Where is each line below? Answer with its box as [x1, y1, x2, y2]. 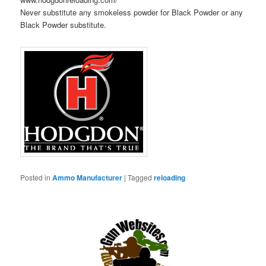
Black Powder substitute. [20, 19, 107, 31]
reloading [154, 172, 186, 183]
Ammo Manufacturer [52, 172, 123, 183]
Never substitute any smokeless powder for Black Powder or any [20, 7, 243, 18]
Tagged [128, 172, 153, 182]
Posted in [20, 172, 51, 182]
